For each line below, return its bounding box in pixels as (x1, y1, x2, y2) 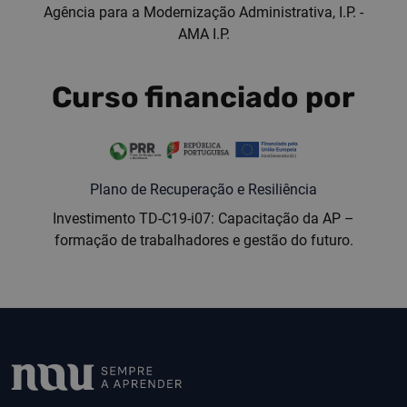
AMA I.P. (177, 25, 230, 43)
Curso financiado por (52, 79, 355, 114)
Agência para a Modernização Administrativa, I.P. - (44, 3, 363, 21)
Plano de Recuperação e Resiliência (90, 180, 317, 198)
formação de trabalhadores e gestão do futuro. (54, 231, 353, 249)
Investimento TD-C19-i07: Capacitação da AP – (53, 209, 354, 227)
